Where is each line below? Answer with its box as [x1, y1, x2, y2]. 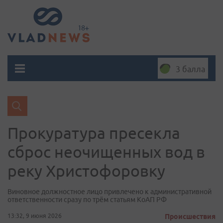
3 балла [176, 65, 205, 74]
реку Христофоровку [7, 162, 165, 180]
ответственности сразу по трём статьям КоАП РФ [7, 196, 167, 204]
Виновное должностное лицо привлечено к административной [7, 188, 212, 196]
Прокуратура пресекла [7, 124, 180, 142]
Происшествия [165, 213, 216, 221]
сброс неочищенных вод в [7, 143, 205, 161]
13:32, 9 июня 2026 [7, 213, 62, 219]
